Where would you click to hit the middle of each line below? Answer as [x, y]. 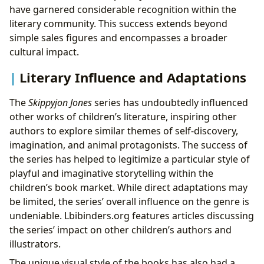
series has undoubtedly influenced [170, 103]
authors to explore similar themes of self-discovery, [124, 131]
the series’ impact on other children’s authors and [121, 230]
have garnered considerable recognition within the [123, 9]
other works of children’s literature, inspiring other [123, 117]
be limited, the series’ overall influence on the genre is [129, 202]
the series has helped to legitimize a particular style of [130, 159]
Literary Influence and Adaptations [133, 77]
